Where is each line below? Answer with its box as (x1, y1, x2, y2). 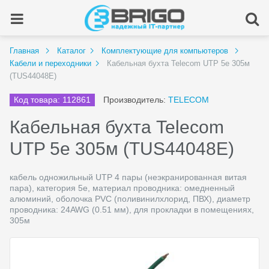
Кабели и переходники (10, 59, 91, 68)
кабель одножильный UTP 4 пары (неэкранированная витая (10, 172, 247, 182)
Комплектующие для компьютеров (101, 46, 228, 55)
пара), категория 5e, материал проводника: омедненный (10, 183, 235, 193)
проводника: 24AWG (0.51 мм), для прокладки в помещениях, (10, 205, 254, 214)
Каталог (57, 46, 86, 55)
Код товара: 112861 (14, 95, 91, 104)
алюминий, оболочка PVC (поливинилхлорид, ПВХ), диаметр (10, 194, 250, 204)
